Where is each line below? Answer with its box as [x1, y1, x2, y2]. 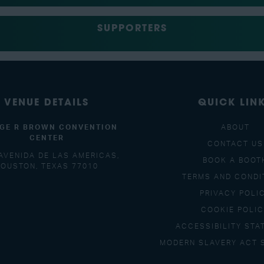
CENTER [29, 134, 64, 142]
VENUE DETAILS [4, 98, 89, 108]
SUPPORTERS [97, 24, 167, 34]
